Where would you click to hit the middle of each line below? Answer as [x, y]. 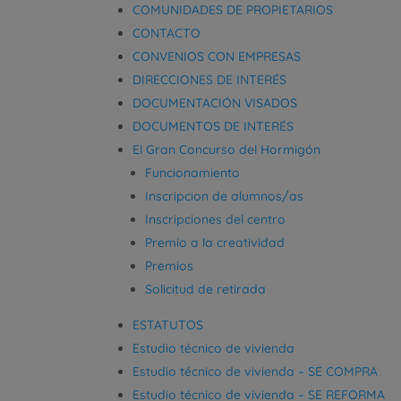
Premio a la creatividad [215, 242]
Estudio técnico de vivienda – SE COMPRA [256, 371]
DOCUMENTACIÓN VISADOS [215, 102]
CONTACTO [167, 33]
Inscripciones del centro [216, 219]
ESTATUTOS [168, 324]
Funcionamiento [193, 172]
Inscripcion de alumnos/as [225, 196]
